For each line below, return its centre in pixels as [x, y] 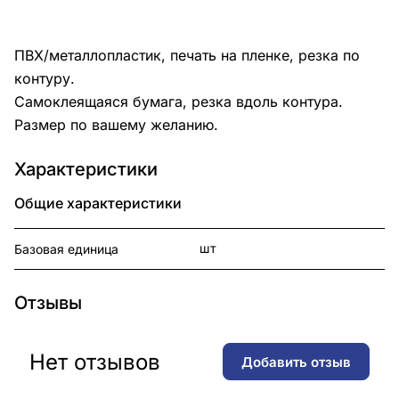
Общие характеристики [98, 204]
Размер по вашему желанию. [116, 125]
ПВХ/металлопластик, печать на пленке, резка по [187, 56]
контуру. [45, 79]
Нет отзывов [95, 362]
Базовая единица [66, 249]
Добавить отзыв [296, 362]
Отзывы [48, 303]
